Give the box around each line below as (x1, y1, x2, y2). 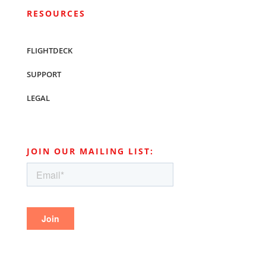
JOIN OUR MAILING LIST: (26, 145, 154, 157)
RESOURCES (26, 7, 85, 19)
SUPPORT (26, 68, 61, 80)
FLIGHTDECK (26, 45, 72, 56)
